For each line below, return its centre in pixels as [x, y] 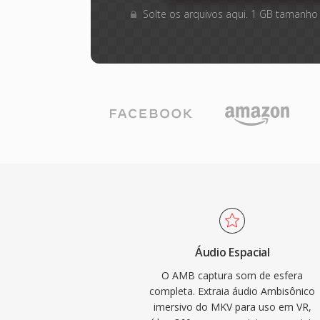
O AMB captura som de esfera [232, 275]
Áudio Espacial [232, 252]
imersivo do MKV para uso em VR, [232, 307]
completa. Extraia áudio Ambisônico [232, 291]
